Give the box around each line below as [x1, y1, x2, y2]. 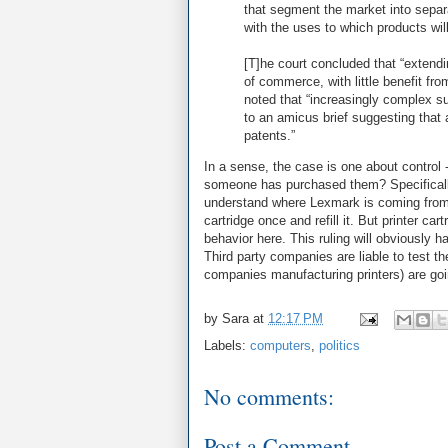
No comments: [204, 382, 334, 411]
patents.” [244, 128, 295, 143]
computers [250, 338, 311, 353]
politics [319, 338, 360, 353]
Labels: [204, 338, 250, 353]
